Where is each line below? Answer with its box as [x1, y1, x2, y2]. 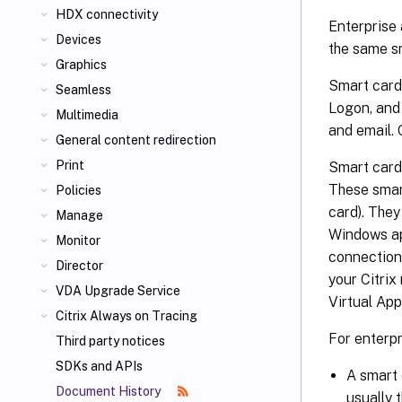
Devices [56, 32, 101, 47]
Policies [56, 183, 101, 197]
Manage [56, 208, 103, 223]
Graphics [56, 57, 107, 72]
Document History [56, 384, 163, 398]
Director [56, 258, 103, 273]
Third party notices [56, 334, 165, 348]
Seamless [56, 83, 111, 97]
